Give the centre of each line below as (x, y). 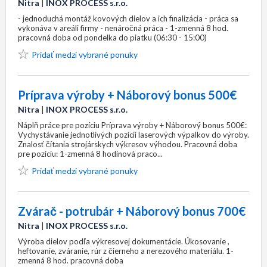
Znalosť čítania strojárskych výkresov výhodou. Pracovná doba (128, 144)
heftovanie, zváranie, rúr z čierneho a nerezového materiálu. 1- (126, 251)
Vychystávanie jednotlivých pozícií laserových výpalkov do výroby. (133, 135)
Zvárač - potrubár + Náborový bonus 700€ (132, 211)
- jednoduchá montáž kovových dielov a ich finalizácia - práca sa (128, 18)
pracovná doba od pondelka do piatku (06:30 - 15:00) (112, 38)
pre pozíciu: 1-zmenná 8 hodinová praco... (90, 154)
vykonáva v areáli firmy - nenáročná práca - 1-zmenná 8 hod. (123, 28)
